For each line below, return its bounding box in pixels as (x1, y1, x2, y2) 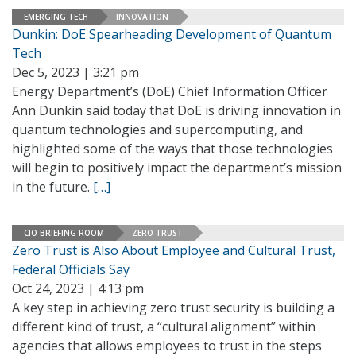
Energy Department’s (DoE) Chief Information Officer (12, 83, 327, 100)
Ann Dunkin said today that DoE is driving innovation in (12, 102, 341, 119)
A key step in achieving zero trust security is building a (12, 299, 335, 316)
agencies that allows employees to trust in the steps (12, 337, 322, 354)
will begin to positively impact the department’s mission (12, 159, 342, 176)
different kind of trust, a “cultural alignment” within (12, 318, 315, 335)
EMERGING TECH (24, 10, 88, 22)
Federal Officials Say (12, 261, 130, 278)
